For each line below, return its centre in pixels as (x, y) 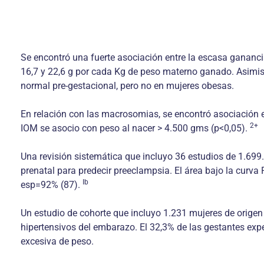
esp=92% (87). (52, 185)
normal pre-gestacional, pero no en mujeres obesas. (127, 86)
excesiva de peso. (57, 241)
